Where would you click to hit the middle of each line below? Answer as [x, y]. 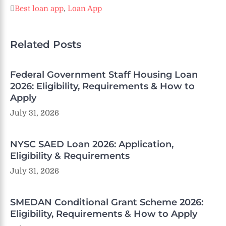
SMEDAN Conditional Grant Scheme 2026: [107, 202]
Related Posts [46, 44]
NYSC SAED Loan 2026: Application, [92, 144]
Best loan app [39, 9]
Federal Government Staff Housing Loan [104, 74]
